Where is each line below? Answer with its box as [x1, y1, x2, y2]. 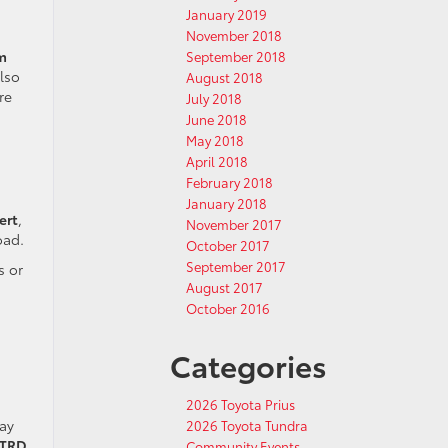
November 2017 [186, 215, 282, 233]
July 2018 [186, 89, 242, 107]
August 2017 [186, 278, 263, 296]
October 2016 [186, 299, 270, 317]
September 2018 [186, 47, 286, 65]
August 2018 [186, 68, 263, 86]
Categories [170, 343, 327, 386]
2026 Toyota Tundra [186, 416, 308, 434]
